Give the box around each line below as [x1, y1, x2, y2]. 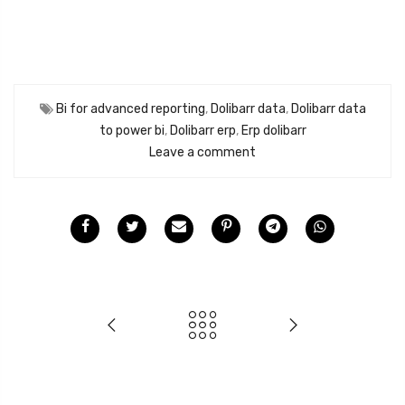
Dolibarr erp [169, 122, 236, 138]
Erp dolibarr [240, 122, 306, 138]
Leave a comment [149, 144, 256, 160]
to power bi [99, 122, 165, 138]
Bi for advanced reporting [55, 100, 205, 117]
